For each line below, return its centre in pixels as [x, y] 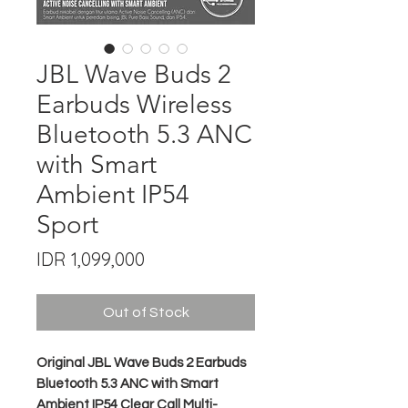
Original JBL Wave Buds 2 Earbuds [141, 363]
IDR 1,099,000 [91, 259]
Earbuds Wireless [134, 104]
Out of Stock [146, 312]
